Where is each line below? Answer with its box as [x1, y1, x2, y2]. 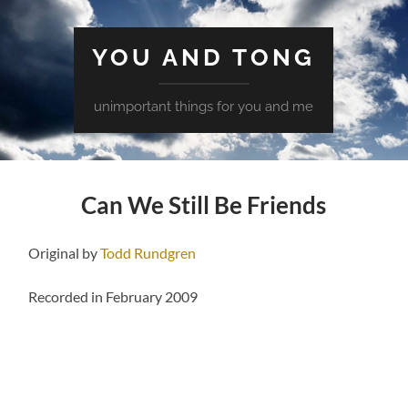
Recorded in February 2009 [28, 287, 199, 305]
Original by [28, 243, 101, 261]
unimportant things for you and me [94, 98, 314, 115]
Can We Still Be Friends [81, 189, 327, 219]
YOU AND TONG [92, 43, 316, 71]
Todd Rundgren [100, 243, 197, 261]
